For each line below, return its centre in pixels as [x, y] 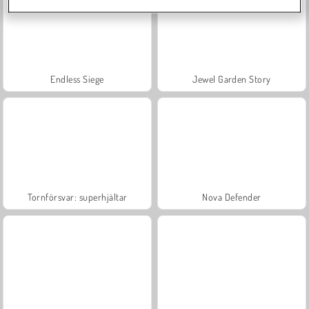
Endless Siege [77, 79]
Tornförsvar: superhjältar [77, 197]
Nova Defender [232, 197]
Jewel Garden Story [232, 79]
